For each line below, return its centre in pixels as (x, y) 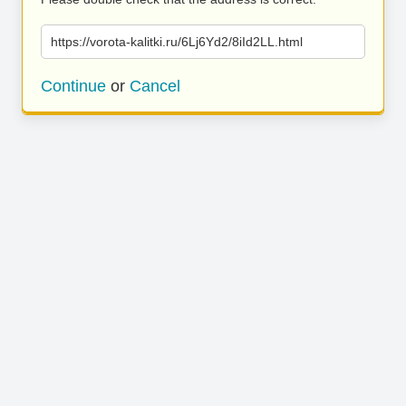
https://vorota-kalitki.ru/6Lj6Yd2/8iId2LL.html (177, 42)
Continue (73, 86)
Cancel (155, 86)
